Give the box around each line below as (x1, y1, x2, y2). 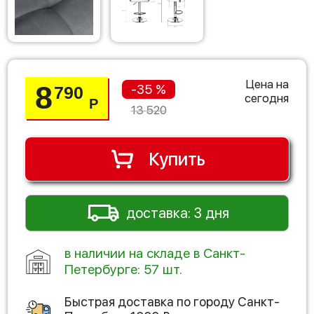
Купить (148, 149, 205, 170)
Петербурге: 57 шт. (64, 261, 182, 278)
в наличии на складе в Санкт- (64, 245, 245, 262)
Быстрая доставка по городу (64, 294, 238, 310)
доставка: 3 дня (125, 205, 229, 222)
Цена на (245, 77, 289, 92)
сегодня (245, 91, 289, 106)
